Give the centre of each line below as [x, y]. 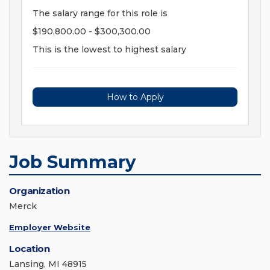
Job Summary [72, 162]
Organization [39, 191]
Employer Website [50, 228]
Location [29, 249]
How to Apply [135, 97]
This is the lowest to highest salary [109, 50]
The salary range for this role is [100, 14]
